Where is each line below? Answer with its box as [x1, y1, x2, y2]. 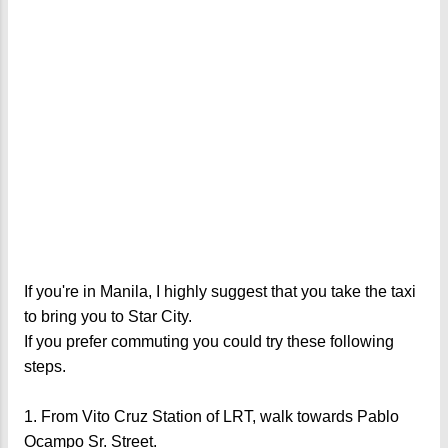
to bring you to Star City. [24, 307, 192, 325]
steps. [24, 357, 66, 375]
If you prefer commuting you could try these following [24, 332, 394, 350]
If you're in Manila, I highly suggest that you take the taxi [24, 282, 416, 300]
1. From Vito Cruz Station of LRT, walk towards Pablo [24, 407, 399, 425]
